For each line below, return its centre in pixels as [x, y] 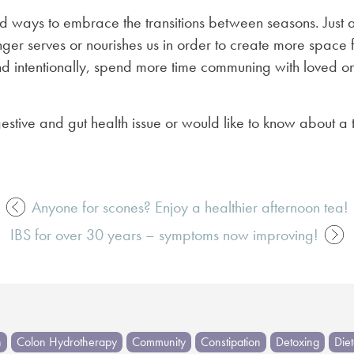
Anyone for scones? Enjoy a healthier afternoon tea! [190, 207]
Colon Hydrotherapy [66, 342]
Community [158, 342]
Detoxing [297, 342]
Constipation [230, 342]
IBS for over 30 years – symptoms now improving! [164, 235]
